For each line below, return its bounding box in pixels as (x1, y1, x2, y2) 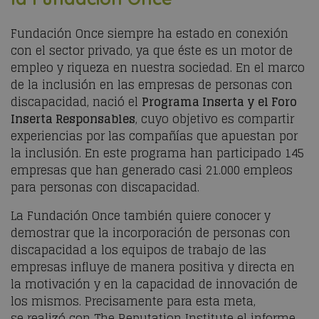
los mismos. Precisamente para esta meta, (11, 291, 256, 311)
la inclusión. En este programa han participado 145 (11, 143, 304, 163)
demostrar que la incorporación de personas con (11, 223, 291, 243)
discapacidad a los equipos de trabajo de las (11, 240, 266, 260)
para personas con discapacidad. (11, 177, 203, 197)
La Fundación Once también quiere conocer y (11, 206, 271, 226)
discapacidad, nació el (11, 92, 142, 112)
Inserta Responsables (11, 109, 135, 129)
